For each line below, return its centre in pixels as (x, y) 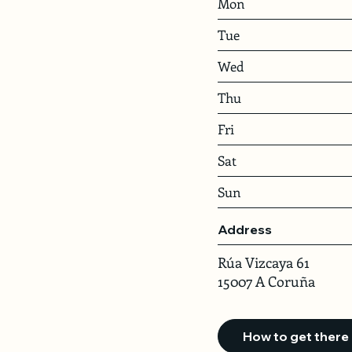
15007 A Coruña (266, 282)
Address (244, 229)
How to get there (296, 337)
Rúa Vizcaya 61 (263, 263)
